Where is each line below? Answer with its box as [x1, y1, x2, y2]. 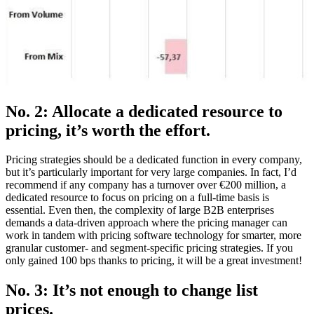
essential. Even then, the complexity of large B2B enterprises [6, 204, 274, 217]
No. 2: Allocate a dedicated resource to [6, 102, 282, 121]
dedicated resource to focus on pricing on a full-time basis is [6, 191, 269, 204]
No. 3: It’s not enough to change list [6, 281, 258, 300]
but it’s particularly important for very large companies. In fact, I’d [6, 166, 296, 179]
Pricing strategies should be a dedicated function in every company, [6, 153, 302, 166]
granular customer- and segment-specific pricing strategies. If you [6, 242, 293, 254]
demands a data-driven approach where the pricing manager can [6, 217, 287, 229]
